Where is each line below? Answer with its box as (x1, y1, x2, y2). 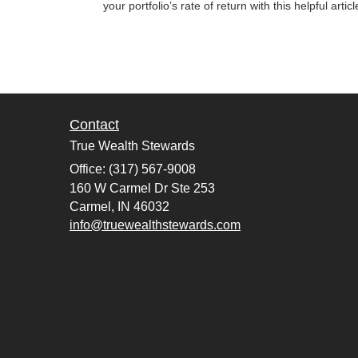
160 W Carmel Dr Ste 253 (70, 181, 215, 195)
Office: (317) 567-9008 (70, 161, 196, 176)
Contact (70, 116, 119, 133)
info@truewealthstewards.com (70, 217, 241, 232)
